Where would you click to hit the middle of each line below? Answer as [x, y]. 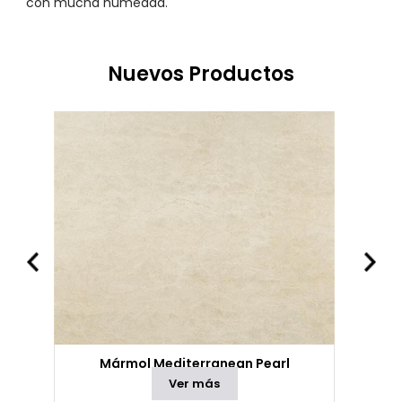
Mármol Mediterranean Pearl [194, 363]
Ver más [195, 384]
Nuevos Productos [201, 74]
